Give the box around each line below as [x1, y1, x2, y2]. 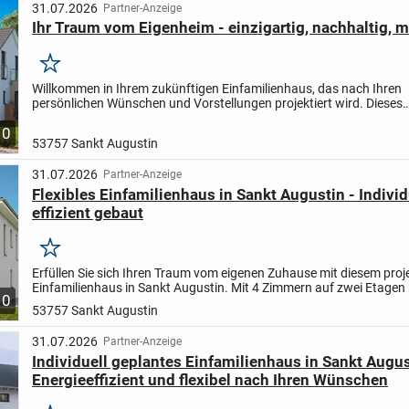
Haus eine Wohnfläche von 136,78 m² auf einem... [31, 295, 311, 310]
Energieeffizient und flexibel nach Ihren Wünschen [31, 370, 388, 389]
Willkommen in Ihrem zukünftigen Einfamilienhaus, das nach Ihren [31, 80, 402, 96]
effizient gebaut [31, 203, 143, 222]
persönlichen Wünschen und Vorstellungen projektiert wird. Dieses [31, 95, 403, 110]
